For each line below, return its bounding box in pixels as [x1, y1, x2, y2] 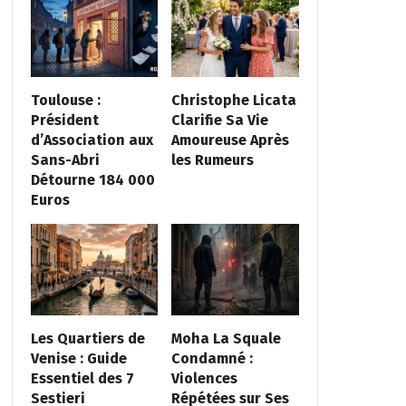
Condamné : [171, 349, 254, 367]
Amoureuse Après [171, 131, 290, 150]
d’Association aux [30, 131, 153, 150]
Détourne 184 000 [30, 171, 155, 189]
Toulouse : [30, 92, 101, 110]
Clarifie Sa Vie [171, 111, 269, 130]
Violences [171, 369, 238, 387]
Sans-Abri [30, 151, 100, 169]
